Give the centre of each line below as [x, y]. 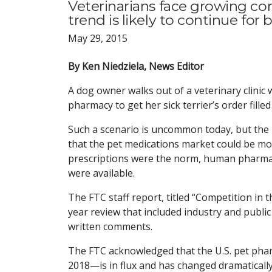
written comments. [110, 226]
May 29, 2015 [98, 38]
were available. [101, 173]
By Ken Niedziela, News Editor [136, 66]
